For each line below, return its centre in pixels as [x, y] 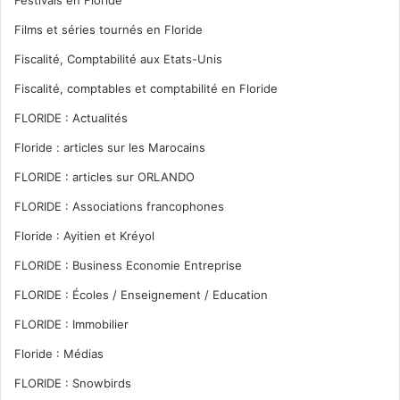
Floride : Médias [59, 353]
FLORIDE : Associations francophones [119, 206]
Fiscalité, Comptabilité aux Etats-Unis [118, 58]
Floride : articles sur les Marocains [110, 147]
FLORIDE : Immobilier [71, 324]
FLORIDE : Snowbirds [73, 383]
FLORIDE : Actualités [71, 117]
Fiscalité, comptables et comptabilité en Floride [146, 88]
